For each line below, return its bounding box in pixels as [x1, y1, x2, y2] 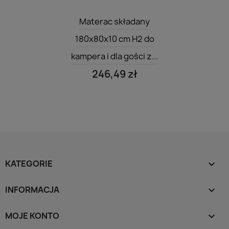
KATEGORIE [5, 157, 53, 169]
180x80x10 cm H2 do [75, 33, 154, 44]
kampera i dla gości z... [71, 50, 158, 62]
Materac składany [79, 15, 150, 27]
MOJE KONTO [5, 210, 59, 221]
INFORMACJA [5, 184, 59, 195]
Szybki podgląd [90, 9, 151, 21]
